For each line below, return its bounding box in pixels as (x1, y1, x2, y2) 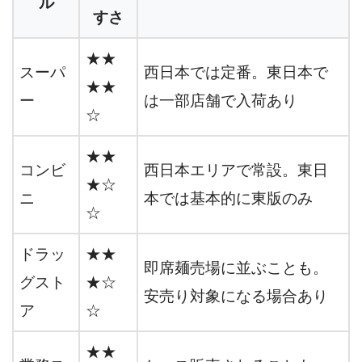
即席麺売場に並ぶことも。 (144, 259, 328, 277)
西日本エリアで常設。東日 (144, 162, 328, 179)
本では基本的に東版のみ (144, 190, 313, 208)
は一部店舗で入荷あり (144, 92, 297, 110)
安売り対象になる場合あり (144, 288, 328, 305)
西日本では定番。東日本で (144, 64, 328, 82)
